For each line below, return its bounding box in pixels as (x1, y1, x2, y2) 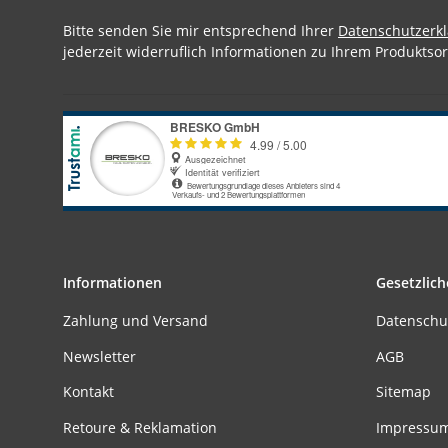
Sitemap (375, 382, 431, 402)
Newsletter (63, 346, 136, 366)
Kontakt (63, 382, 114, 402)
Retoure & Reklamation (63, 417, 217, 437)
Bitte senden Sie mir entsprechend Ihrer (63, 21, 338, 41)
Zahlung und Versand (63, 311, 208, 331)
